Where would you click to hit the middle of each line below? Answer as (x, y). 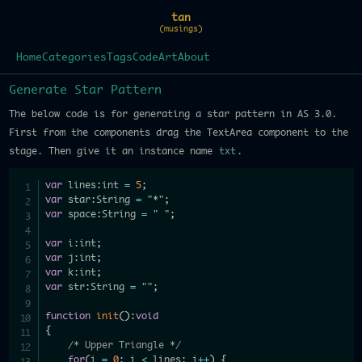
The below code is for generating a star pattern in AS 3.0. (173, 114)
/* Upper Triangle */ (125, 345)
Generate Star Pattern (85, 90)
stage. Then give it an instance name (113, 151)
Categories (74, 58)
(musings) (181, 29)
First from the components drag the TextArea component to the (178, 133)
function (68, 316)
